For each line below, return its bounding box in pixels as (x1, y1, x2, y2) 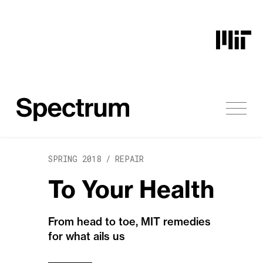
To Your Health (48, 174, 214, 204)
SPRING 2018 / (48, 153, 115, 164)
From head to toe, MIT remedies (48, 215, 211, 228)
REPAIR (115, 153, 144, 164)
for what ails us (48, 230, 125, 243)
